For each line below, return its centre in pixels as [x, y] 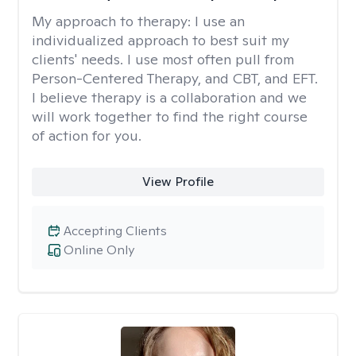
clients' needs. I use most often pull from [163, 59]
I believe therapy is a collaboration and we [169, 97]
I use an [220, 21]
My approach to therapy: [113, 21]
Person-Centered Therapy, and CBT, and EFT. [175, 78]
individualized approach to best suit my [161, 40]
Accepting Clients [115, 231]
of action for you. [87, 135]
